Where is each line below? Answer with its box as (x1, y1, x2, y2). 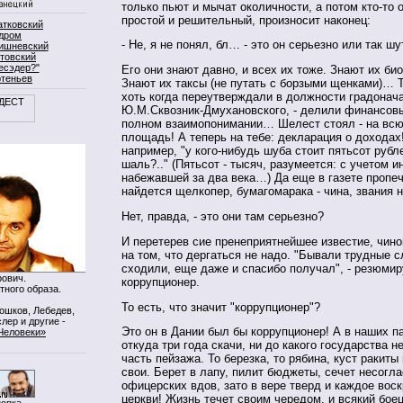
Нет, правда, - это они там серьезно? (121, 210, 324, 224)
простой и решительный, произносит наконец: (121, 13, 371, 27)
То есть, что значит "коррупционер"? (121, 300, 320, 314)
